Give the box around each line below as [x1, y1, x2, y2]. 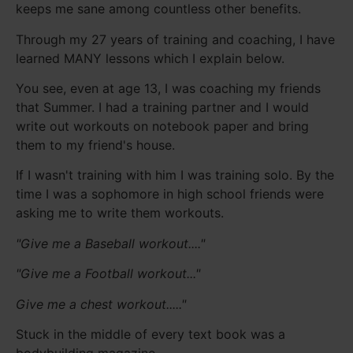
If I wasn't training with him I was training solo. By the [16, 167, 334, 184]
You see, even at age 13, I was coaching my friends [16, 80, 321, 97]
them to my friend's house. [16, 137, 175, 154]
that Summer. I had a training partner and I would [16, 99, 309, 116]
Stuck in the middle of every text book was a [16, 326, 285, 342]
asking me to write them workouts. [16, 205, 224, 221]
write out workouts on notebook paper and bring [16, 118, 309, 135]
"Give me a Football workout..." [16, 266, 200, 282]
